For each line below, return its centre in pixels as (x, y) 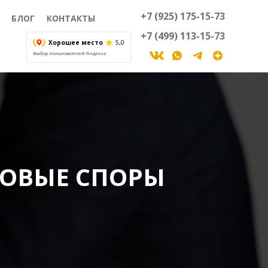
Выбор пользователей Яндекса (70, 53)
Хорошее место (76, 42)
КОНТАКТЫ (71, 18)
